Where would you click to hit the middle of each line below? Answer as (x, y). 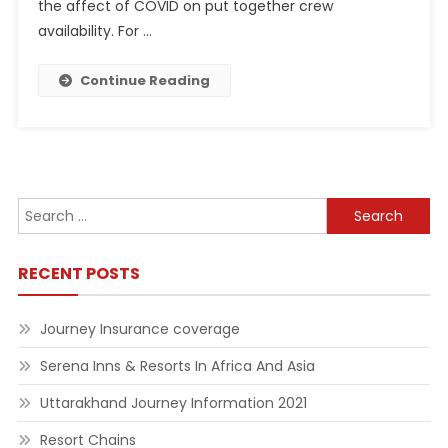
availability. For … (94, 31)
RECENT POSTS (78, 273)
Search (351, 209)
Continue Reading (144, 80)
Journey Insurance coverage (139, 329)
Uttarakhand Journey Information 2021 (173, 403)
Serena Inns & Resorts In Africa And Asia (177, 366)
